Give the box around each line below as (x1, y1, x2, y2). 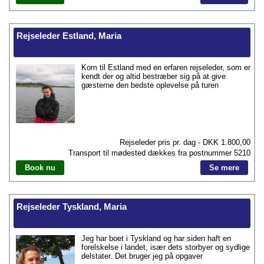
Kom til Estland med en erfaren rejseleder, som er (81, 63, 250, 72)
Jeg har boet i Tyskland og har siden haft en (81, 234, 231, 243)
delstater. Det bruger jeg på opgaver (81, 252, 203, 260)
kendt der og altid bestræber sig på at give (81, 72, 226, 81)
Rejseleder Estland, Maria (16, 31, 121, 41)
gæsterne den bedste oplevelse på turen (81, 81, 219, 90)
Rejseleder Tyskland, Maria (16, 202, 127, 212)
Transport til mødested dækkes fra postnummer (68, 148, 234, 157)
